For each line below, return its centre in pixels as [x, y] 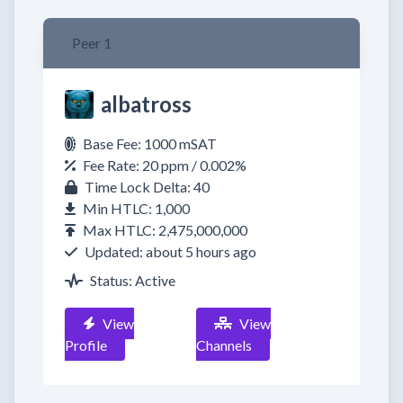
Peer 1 [92, 43]
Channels [224, 345]
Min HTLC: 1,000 [136, 208]
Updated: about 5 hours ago [170, 251]
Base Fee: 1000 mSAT [150, 143]
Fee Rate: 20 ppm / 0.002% [165, 165]
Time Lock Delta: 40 [147, 187]
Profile [86, 345]
